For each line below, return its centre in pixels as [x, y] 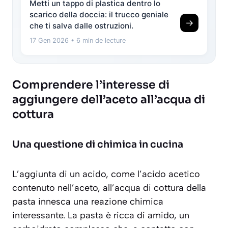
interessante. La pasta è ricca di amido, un [101, 216]
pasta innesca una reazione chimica [88, 202]
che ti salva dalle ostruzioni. [81, 26]
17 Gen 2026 [49, 41]
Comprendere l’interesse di [91, 85]
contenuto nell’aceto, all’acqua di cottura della [109, 188]
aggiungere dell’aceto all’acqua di [109, 100]
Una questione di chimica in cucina [98, 145]
